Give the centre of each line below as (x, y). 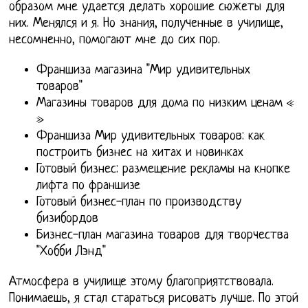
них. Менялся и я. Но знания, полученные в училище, (146, 24)
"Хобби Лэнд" (71, 252)
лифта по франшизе (89, 186)
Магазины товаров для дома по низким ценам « (166, 104)
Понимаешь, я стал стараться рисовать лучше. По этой (154, 299)
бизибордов (68, 219)
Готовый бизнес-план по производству (139, 203)
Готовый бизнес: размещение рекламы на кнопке (164, 170)
